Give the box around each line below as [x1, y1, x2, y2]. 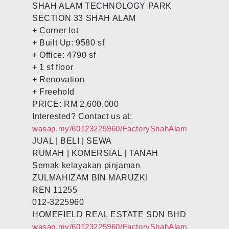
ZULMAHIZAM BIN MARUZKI [32, 173, 148, 182]
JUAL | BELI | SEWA [32, 136, 112, 145]
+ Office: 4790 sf [32, 50, 96, 59]
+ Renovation [32, 75, 85, 84]
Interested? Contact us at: [32, 111, 132, 121]
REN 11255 [32, 185, 78, 194]
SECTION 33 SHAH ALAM [32, 13, 136, 22]
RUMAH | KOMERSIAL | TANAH [32, 148, 158, 157]
